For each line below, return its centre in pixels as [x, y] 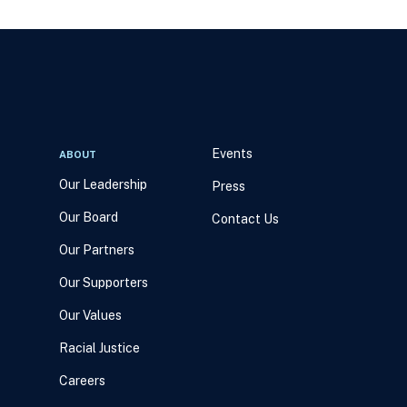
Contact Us [245, 219]
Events [232, 154]
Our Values [90, 315]
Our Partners [96, 250]
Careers [82, 381]
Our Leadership [103, 184]
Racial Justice [99, 348]
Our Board [88, 217]
